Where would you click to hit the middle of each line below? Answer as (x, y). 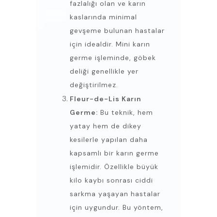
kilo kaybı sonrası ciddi (111, 180)
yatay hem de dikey (106, 126)
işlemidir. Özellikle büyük (114, 167)
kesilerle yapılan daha (109, 140)
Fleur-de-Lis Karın (106, 99)
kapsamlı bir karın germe (114, 153)
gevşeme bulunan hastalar (117, 31)
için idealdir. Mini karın (110, 44)
